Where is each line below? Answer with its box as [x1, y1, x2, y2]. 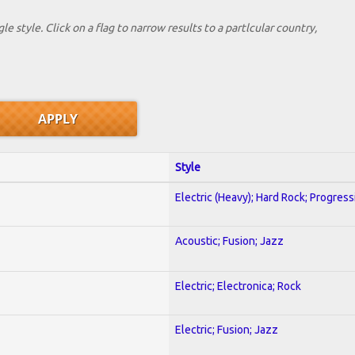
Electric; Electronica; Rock [175, 279, 301, 292]
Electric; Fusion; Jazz [175, 323, 278, 336]
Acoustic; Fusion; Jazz [175, 234, 284, 247]
